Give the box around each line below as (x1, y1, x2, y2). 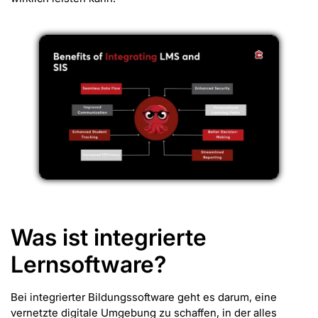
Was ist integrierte (11, 223, 207, 251)
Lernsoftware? (11, 250, 166, 278)
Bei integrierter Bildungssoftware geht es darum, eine (11, 290, 277, 304)
